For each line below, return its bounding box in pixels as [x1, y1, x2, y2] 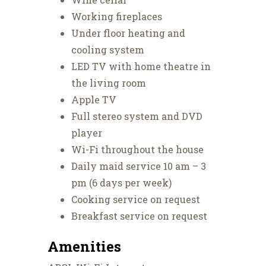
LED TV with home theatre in [71, 60, 211, 73]
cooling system [71, 43, 144, 56]
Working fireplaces [71, 10, 162, 23]
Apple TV [71, 93, 116, 106]
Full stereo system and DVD [71, 110, 202, 123]
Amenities [47, 237, 121, 256]
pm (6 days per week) [71, 176, 172, 189]
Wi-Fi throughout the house [71, 143, 204, 156]
